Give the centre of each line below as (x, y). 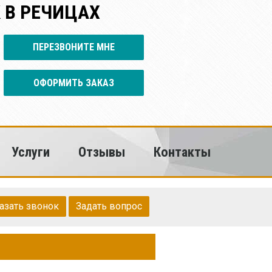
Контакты (182, 152)
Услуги (31, 152)
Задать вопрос (109, 206)
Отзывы (102, 152)
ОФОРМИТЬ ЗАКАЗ (74, 83)
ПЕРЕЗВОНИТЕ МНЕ (74, 47)
